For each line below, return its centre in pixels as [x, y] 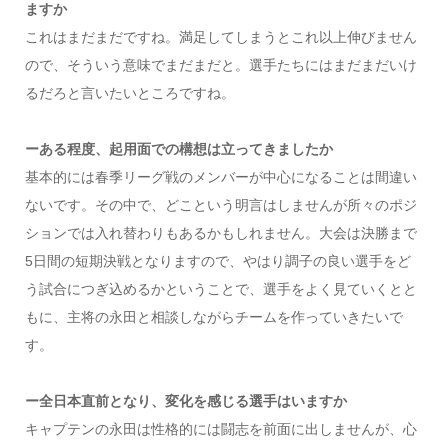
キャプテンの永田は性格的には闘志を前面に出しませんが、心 [220, 429]
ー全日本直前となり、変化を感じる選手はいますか [185, 401]
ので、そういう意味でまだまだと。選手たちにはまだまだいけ [220, 65]
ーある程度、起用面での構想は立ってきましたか [178, 149]
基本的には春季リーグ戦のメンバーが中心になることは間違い [220, 177]
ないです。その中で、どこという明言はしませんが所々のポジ [220, 205]
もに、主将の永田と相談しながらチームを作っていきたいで [213, 317]
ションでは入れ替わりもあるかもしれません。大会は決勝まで [220, 233]
